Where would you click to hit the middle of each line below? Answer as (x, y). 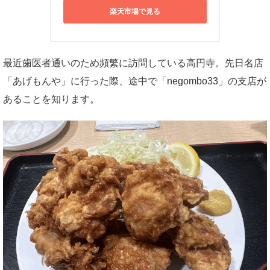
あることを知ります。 (51, 99)
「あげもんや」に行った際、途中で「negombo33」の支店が (135, 81)
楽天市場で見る (135, 11)
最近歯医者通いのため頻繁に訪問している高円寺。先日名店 (133, 63)
